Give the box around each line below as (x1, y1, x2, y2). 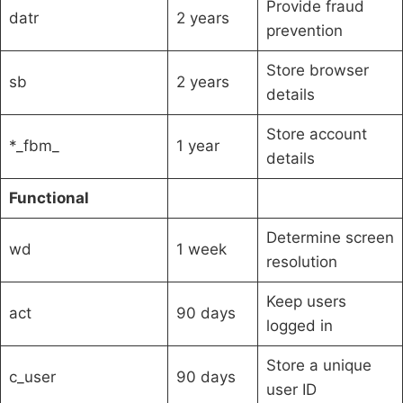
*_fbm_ (8, 136, 59, 155)
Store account (265, 124, 367, 143)
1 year (175, 136, 219, 155)
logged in (265, 316, 333, 335)
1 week (175, 239, 227, 258)
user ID (265, 380, 317, 399)
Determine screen (265, 228, 394, 246)
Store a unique (265, 355, 372, 374)
